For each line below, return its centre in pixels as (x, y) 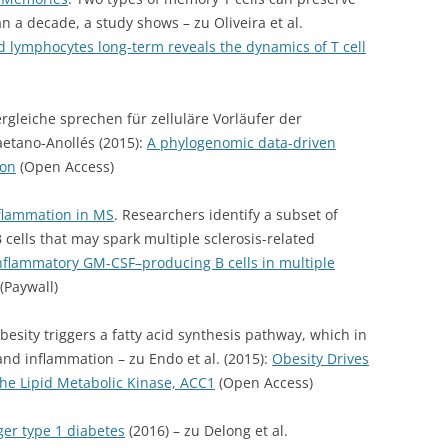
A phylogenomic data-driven (241, 142)
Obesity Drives (320, 358)
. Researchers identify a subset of (226, 214)
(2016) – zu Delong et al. (206, 430)
